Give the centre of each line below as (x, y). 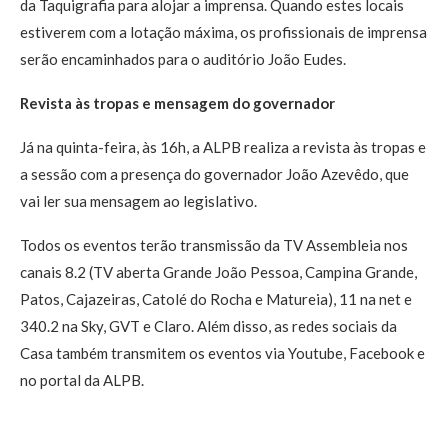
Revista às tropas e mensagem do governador (177, 103)
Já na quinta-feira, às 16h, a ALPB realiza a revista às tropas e (223, 147)
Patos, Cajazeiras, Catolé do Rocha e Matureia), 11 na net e (216, 299)
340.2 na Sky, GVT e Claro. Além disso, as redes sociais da (208, 326)
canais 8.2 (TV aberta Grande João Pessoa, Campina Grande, (218, 272)
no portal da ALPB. (82, 380)
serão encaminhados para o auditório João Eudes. (183, 59)
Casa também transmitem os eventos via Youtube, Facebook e (222, 353)
